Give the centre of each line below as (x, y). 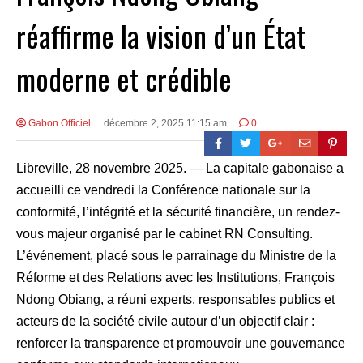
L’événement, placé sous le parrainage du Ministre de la (176, 255)
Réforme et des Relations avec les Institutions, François (175, 277)
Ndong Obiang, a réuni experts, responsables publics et (175, 299)
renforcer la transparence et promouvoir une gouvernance (181, 343)
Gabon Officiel (58, 123)
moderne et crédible (124, 78)
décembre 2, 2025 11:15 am (165, 123)
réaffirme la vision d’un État (161, 35)
